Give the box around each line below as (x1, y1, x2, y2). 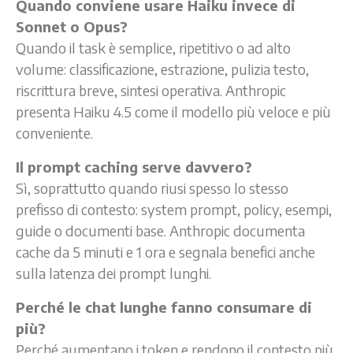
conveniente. (16, 123, 93, 142)
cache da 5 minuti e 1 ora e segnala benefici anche (16, 242, 315, 261)
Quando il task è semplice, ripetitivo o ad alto (16, 38, 291, 57)
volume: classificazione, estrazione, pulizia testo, (16, 59, 309, 78)
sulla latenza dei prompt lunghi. (16, 263, 211, 282)
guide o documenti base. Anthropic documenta (16, 221, 305, 240)
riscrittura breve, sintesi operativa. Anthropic (16, 80, 286, 99)
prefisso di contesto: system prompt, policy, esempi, (16, 199, 332, 218)
